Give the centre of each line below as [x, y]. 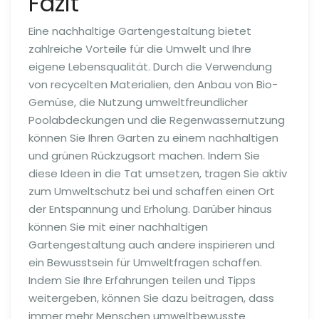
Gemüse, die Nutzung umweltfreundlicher [138, 103]
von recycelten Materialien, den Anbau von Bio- [153, 85]
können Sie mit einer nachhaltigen [118, 227]
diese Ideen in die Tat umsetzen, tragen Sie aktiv [158, 174]
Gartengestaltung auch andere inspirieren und [152, 245]
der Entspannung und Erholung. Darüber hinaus [150, 209]
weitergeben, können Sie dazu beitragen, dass [151, 298]
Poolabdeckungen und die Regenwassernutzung [157, 120]
